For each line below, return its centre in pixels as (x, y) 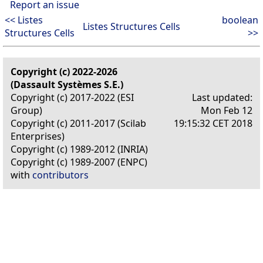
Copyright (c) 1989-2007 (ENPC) (79, 162)
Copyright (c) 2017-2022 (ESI (72, 97)
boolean (240, 20)
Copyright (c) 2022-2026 (64, 71)
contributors (60, 175)
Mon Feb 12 (227, 110)
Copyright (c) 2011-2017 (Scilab (78, 123)
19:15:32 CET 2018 (213, 123)
